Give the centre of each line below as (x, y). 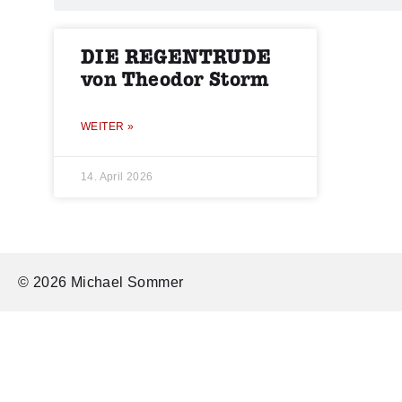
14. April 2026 (117, 177)
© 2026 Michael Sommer (101, 283)
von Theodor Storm (175, 81)
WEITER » (108, 127)
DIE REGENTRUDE (176, 58)
